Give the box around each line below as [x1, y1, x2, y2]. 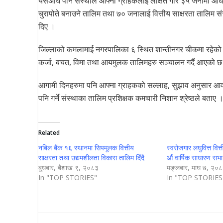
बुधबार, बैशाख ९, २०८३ [38, 163, 99, 173]
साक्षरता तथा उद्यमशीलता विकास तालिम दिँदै [38, 153, 144, 163]
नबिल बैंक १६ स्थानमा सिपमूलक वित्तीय [38, 143, 134, 153]
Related [38, 128, 60, 137]
